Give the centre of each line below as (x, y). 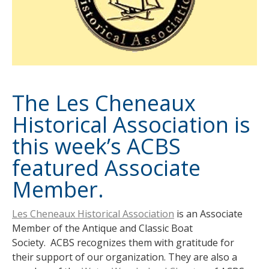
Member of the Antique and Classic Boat (102, 228)
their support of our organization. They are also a (125, 257)
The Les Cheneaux (104, 103)
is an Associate (208, 214)
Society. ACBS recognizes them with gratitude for (123, 243)
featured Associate (106, 168)
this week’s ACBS (96, 146)
